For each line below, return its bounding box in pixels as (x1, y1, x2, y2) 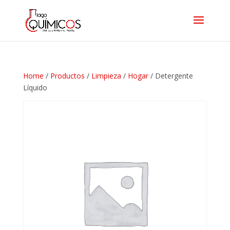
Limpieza (91, 71, 121, 81)
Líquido (23, 83, 47, 92)
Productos (50, 71, 85, 81)
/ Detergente (148, 71, 193, 81)
